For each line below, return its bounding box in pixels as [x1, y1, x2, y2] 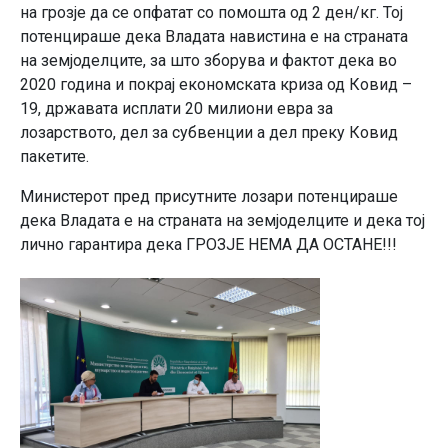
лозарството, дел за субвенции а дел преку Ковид [20, 123, 398, 142]
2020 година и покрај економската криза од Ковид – [20, 75, 412, 94]
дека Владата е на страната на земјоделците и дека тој [20, 211, 425, 230]
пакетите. [20, 147, 89, 166]
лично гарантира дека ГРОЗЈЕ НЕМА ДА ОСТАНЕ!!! [20, 235, 397, 254]
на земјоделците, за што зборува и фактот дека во [20, 51, 397, 70]
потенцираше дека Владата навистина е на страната [20, 27, 408, 46]
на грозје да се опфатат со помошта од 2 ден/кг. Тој [20, 3, 403, 22]
